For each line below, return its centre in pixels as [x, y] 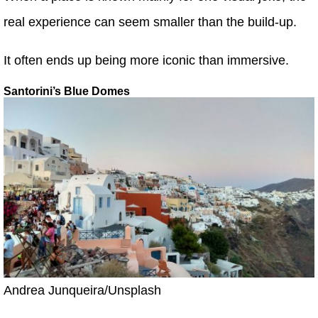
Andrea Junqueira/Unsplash [82, 290]
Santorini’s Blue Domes [67, 92]
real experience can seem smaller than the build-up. [150, 22]
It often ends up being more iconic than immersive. [146, 61]
